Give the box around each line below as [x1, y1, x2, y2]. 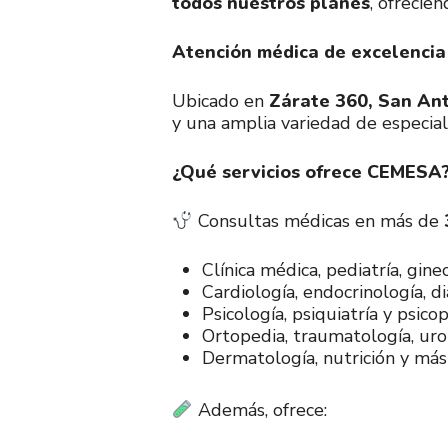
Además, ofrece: [192, 398, 327, 422]
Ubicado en [172, 89, 269, 113]
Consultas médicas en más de [192, 209, 444, 233]
